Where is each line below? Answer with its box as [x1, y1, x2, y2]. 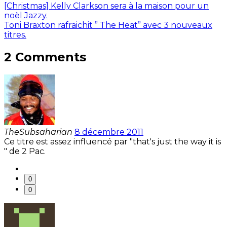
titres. [4, 30, 26, 40]
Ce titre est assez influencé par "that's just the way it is [4, 136, 221, 146]
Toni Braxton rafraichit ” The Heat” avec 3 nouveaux [4, 20, 212, 30]
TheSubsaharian [4, 127, 72, 137]
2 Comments [4, 50, 86, 65]
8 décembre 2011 [74, 127, 143, 137]
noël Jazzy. [4, 11, 48, 21]
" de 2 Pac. [4, 146, 46, 156]
